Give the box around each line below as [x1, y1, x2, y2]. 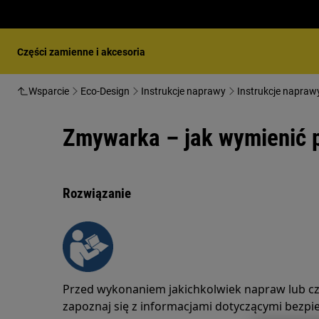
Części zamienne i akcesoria [17, 46, 145, 58]
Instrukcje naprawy [141, 85, 226, 97]
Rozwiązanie [63, 185, 131, 202]
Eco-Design [80, 85, 130, 97]
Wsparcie [28, 85, 69, 97]
